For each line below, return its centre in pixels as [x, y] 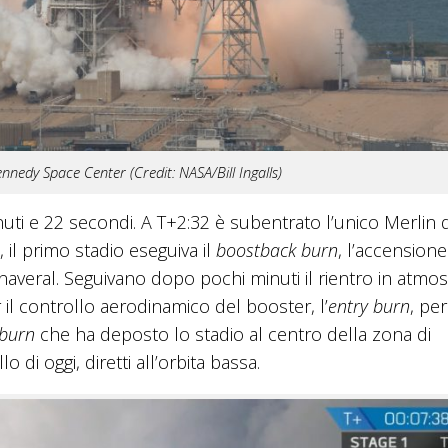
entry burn [369, 305]
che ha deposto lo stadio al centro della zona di [233, 333]
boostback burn [277, 249]
